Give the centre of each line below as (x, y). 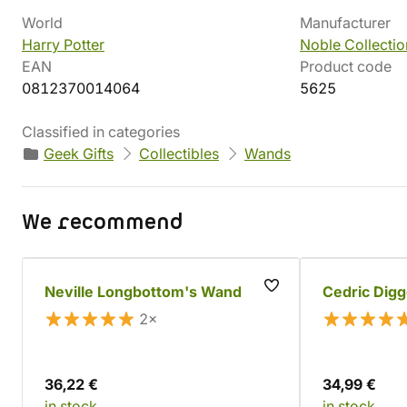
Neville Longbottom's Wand (143, 292)
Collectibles (179, 154)
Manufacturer (345, 23)
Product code (346, 66)
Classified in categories (101, 132)
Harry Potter (63, 45)
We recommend (102, 223)
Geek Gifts (79, 154)
